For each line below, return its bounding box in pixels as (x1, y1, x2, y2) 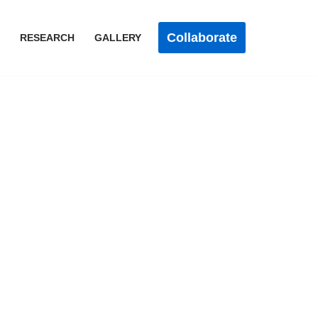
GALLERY (94, 32, 141, 43)
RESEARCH (20, 32, 75, 43)
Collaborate (167, 31, 237, 45)
